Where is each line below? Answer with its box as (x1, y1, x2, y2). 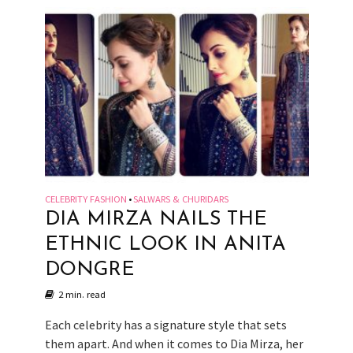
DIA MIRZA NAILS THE (44, 209, 267, 229)
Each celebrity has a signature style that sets (44, 316, 287, 333)
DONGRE (44, 259, 135, 280)
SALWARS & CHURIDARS (132, 192, 229, 205)
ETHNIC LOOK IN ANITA (44, 234, 286, 255)
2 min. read (58, 288, 106, 300)
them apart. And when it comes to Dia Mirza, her (44, 335, 303, 351)
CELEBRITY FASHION (44, 192, 127, 205)
